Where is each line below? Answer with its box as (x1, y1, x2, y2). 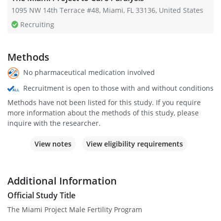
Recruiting (20, 20, 55, 29)
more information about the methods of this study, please (7, 108, 199, 118)
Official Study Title (7, 190, 75, 201)
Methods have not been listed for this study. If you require (7, 98, 201, 108)
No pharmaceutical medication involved (21, 68, 155, 77)
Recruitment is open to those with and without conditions (21, 83, 214, 93)
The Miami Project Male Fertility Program (7, 205, 142, 215)
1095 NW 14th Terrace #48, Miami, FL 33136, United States (11, 5, 203, 15)
